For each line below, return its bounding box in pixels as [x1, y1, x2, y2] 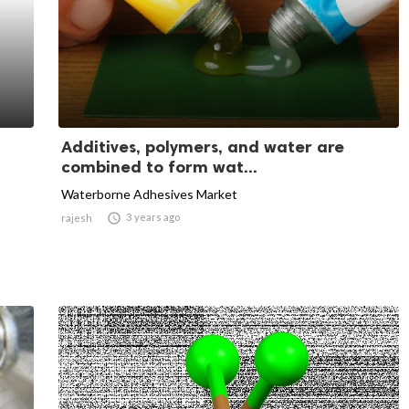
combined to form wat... [61, 156, 257, 177]
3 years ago [126, 210, 180, 223]
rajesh [61, 211, 92, 224]
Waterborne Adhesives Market [61, 185, 237, 202]
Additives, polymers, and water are [61, 136, 344, 157]
